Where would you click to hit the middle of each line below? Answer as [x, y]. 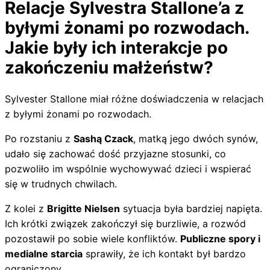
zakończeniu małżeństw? [109, 67]
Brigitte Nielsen [83, 209]
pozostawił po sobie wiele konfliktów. [93, 239]
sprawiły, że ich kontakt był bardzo [164, 254]
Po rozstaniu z [39, 139]
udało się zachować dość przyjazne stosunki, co [115, 154]
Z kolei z [26, 209]
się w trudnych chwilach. [61, 184]
